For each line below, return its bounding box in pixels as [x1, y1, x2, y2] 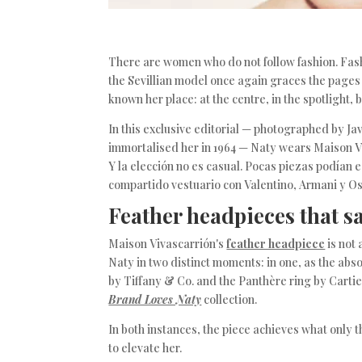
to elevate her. [108, 339, 183, 356]
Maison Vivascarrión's [108, 235, 227, 251]
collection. [201, 291, 258, 307]
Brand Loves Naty [108, 291, 202, 307]
